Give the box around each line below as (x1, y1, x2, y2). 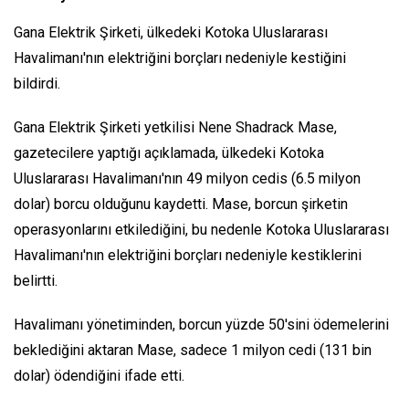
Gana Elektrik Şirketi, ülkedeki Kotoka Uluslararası (14, 24, 328, 42)
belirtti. (14, 272, 58, 290)
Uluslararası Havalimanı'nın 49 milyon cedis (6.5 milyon (14, 170, 361, 188)
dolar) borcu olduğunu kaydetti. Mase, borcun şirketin (14, 195, 348, 214)
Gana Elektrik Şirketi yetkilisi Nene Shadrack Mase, (14, 119, 337, 137)
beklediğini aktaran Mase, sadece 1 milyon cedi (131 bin (14, 341, 372, 360)
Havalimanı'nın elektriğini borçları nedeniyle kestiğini (14, 49, 346, 68)
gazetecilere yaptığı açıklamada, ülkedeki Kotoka (14, 144, 324, 163)
